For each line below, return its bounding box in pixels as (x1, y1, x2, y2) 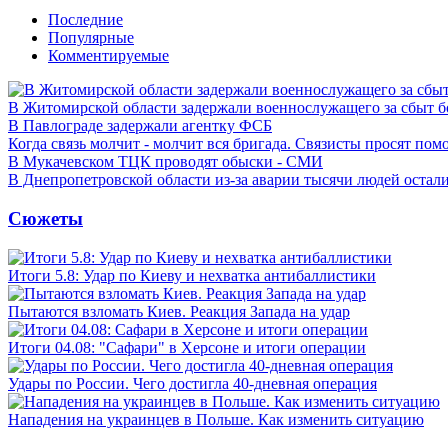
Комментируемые (48, 47, 169, 65)
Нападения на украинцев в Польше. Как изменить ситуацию (8, 410, 424, 428)
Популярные (48, 29, 134, 47)
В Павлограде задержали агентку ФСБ (8, 117, 272, 135)
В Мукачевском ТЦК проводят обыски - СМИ (8, 153, 323, 171)
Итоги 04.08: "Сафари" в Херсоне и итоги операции (8, 338, 366, 356)
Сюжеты (8, 207, 83, 229)
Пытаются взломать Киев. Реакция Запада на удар (8, 302, 350, 320)
